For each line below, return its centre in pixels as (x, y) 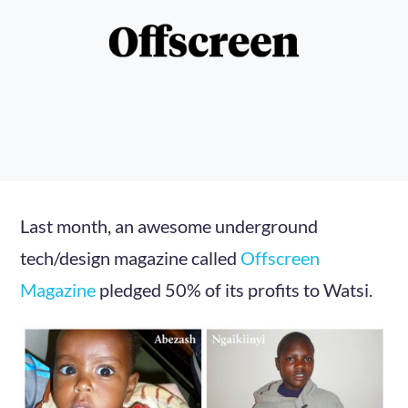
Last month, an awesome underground (169, 226)
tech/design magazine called (131, 258)
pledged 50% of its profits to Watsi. (235, 290)
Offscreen (280, 258)
